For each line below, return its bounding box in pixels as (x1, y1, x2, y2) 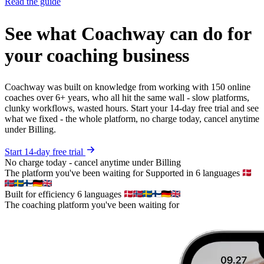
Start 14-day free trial (5, 147, 85, 157)
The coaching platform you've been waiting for (5, 200, 179, 210)
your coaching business (5, 44, 189, 66)
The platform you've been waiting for (5, 168, 143, 179)
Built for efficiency (5, 189, 75, 200)
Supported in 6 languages (146, 168, 242, 179)
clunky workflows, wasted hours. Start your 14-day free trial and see (5, 103, 259, 114)
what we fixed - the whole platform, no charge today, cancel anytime (5, 114, 259, 124)
